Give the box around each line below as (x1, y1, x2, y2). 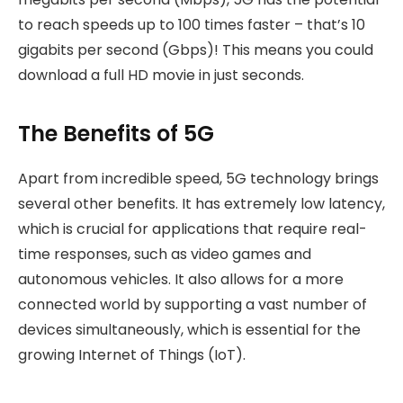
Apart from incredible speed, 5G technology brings (18, 167, 379, 189)
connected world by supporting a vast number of (18, 293, 367, 315)
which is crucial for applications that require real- (18, 218, 367, 239)
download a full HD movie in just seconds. (18, 65, 304, 86)
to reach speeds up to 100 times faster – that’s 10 (18, 14, 365, 36)
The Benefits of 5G (18, 118, 214, 148)
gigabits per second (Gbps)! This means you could (18, 40, 373, 61)
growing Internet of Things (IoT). (18, 344, 246, 365)
